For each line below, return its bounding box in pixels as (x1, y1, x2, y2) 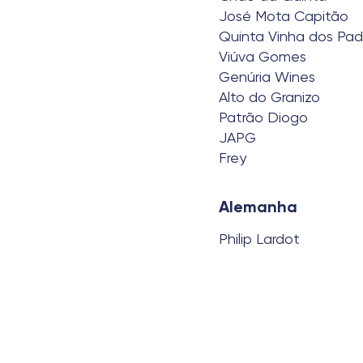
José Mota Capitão (219, 7, 348, 24)
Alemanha (219, 197, 297, 216)
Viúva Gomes (219, 48, 306, 65)
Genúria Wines (219, 68, 315, 85)
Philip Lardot (219, 230, 300, 247)
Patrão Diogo (219, 109, 308, 126)
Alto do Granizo (219, 88, 320, 105)
